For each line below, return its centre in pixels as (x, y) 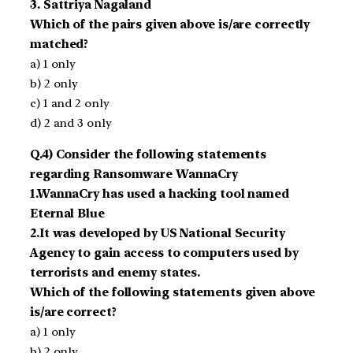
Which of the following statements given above (173, 292)
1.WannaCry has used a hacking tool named (160, 193)
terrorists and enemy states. (115, 272)
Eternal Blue (67, 213)
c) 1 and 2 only (70, 103)
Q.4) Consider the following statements (149, 154)
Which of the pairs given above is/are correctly (170, 24)
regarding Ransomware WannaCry (134, 174)
